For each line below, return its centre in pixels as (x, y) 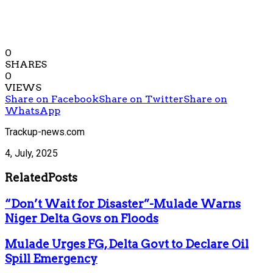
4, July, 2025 (31, 154)
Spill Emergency (51, 259)
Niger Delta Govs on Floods (82, 218)
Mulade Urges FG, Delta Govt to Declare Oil (127, 244)
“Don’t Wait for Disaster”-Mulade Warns (123, 204)
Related (27, 177)
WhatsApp (33, 111)
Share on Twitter (141, 99)
